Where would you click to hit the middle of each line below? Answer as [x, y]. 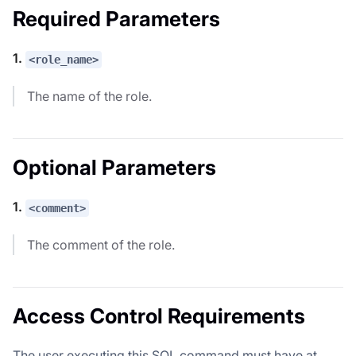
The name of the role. [89, 97]
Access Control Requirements [159, 315]
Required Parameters [116, 19]
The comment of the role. [101, 244]
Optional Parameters [114, 168]
